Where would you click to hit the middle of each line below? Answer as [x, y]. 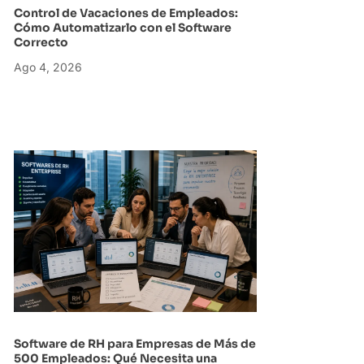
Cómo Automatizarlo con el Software [122, 27]
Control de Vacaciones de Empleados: [126, 13]
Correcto [42, 42]
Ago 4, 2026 [48, 67]
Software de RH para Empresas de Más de [134, 344]
